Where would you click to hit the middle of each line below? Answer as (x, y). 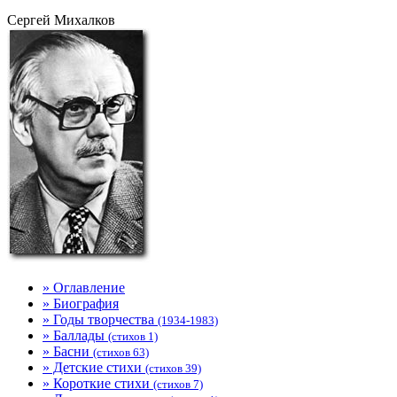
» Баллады (75, 335)
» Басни (68, 351)
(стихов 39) (173, 368)
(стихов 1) (133, 336)
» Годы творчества (100, 319)
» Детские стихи (94, 367)
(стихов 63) (121, 352)
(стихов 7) (178, 384)
